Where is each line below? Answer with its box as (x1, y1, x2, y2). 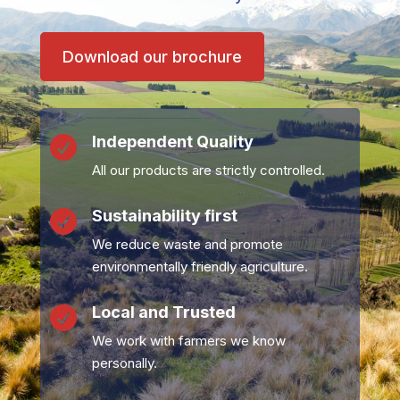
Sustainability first (91, 205, 237, 225)
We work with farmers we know (91, 331, 286, 349)
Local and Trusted (91, 302, 236, 321)
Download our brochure (62, 46, 242, 66)
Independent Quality (91, 131, 254, 151)
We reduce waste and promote (91, 235, 283, 253)
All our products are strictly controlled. (91, 161, 325, 179)
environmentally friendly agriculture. (91, 257, 308, 275)
